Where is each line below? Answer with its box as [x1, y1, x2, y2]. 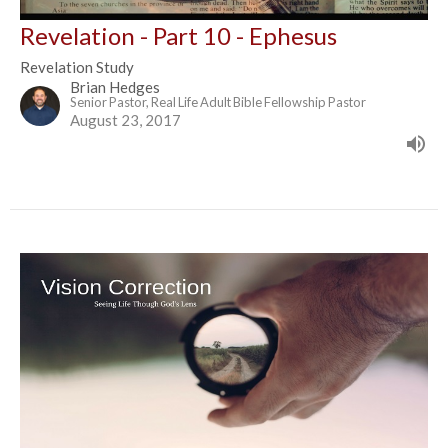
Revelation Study [20, 58, 134, 77]
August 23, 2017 [70, 111, 181, 130]
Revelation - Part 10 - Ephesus [20, 21, 337, 51]
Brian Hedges [70, 78, 160, 97]
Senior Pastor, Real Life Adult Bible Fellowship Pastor [70, 94, 366, 111]
